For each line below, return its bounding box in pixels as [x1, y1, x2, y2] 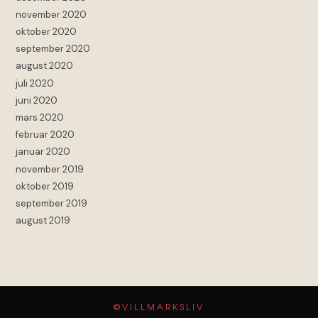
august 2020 [16, 60, 74, 72]
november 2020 [16, 8, 87, 21]
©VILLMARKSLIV [114, 300, 204, 314]
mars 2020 [16, 111, 65, 124]
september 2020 [16, 43, 91, 55]
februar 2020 [16, 128, 75, 141]
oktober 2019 [16, 180, 75, 192]
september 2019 [16, 197, 88, 209]
